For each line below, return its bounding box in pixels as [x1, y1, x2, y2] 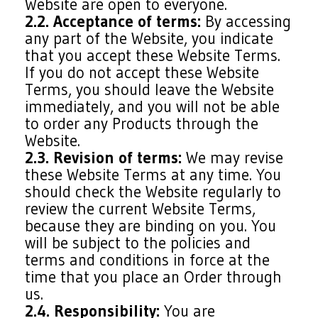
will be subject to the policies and [25, 233, 251, 253]
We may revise [182, 148, 284, 168]
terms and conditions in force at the [25, 250, 270, 270]
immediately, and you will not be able [25, 97, 280, 116]
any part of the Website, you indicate [25, 28, 274, 48]
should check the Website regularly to [25, 182, 282, 202]
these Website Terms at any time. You [25, 165, 282, 185]
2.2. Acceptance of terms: [25, 11, 202, 31]
